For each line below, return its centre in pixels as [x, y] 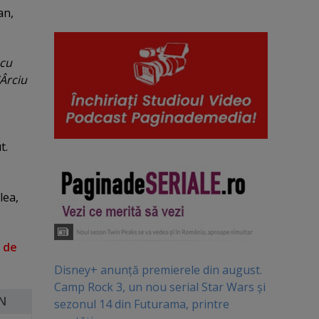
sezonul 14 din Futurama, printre [141, 304]
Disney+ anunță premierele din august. [158, 270]
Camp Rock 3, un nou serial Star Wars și [159, 287]
